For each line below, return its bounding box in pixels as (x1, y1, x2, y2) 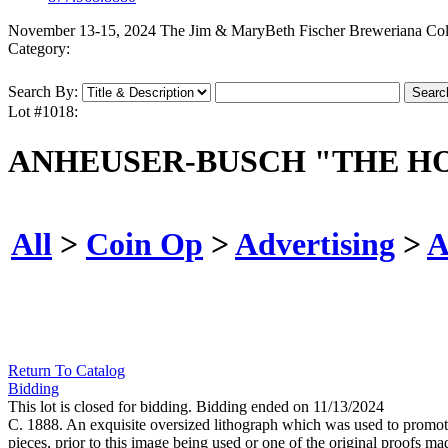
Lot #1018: (8, 103, 78, 121)
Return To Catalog (8, 362, 125, 380)
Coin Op (86, 225, 203, 262)
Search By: (8, 83, 78, 101)
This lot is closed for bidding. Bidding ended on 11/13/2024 (8, 398, 384, 416)
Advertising (235, 225, 395, 262)
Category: (8, 40, 70, 58)
